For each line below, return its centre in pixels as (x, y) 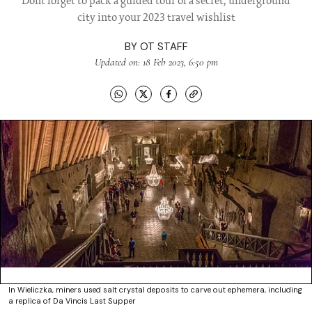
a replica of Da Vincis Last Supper (72, 301)
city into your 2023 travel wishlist (156, 18)
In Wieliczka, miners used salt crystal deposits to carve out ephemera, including (155, 290)
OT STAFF (164, 47)
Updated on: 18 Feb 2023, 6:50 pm (156, 62)
